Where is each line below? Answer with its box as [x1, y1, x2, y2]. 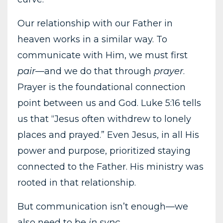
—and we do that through [35, 65, 154, 77]
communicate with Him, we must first [17, 49, 188, 61]
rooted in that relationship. [17, 177, 136, 188]
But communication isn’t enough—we [17, 201, 188, 212]
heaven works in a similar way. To [17, 33, 167, 45]
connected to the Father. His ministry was [17, 161, 204, 172]
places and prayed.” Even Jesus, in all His [17, 129, 199, 140]
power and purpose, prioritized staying [17, 145, 191, 156]
